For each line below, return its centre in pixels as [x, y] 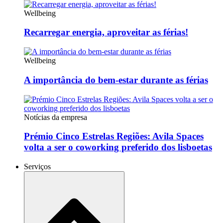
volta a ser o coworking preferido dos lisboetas [118, 147]
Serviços [37, 166]
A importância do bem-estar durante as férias [116, 80]
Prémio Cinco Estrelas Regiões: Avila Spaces [114, 136]
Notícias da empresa [56, 117]
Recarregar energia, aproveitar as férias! [106, 32]
